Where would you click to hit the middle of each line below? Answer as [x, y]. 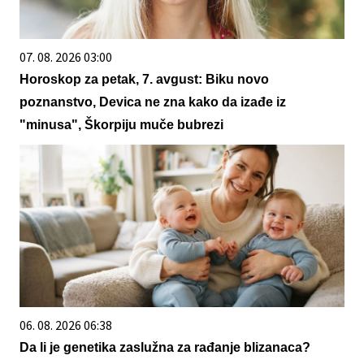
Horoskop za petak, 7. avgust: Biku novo [144, 80]
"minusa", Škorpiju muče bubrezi [121, 125]
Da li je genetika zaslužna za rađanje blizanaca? [165, 348]
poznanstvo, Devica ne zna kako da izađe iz [153, 102]
